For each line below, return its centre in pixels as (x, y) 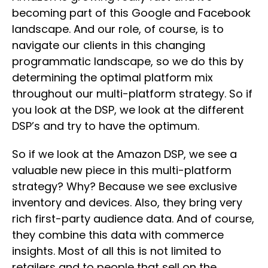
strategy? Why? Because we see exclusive (124, 186)
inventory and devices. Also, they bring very (127, 202)
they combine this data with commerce (118, 234)
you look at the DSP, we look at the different (128, 109)
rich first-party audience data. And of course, (133, 218)
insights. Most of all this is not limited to (117, 251)
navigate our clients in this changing (109, 45)
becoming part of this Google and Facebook (131, 13)
